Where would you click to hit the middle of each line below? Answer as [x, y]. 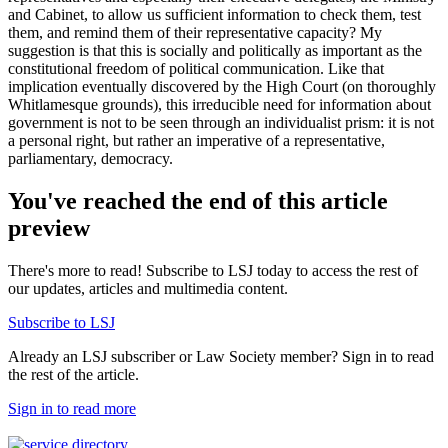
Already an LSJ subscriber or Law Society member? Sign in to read [221, 356]
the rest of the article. [73, 374]
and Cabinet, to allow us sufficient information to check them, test [214, 14]
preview [49, 227]
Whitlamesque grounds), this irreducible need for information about [219, 104]
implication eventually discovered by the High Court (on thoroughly [222, 86]
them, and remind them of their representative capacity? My [195, 32]
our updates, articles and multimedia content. [148, 288]
